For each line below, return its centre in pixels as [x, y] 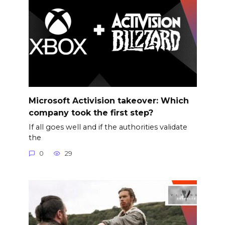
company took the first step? [91, 113]
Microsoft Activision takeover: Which [108, 100]
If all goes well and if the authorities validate [108, 127]
